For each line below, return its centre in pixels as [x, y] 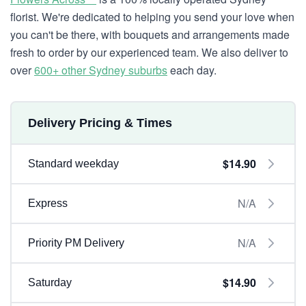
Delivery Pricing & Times [100, 123]
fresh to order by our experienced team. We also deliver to [149, 52]
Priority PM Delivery [76, 243]
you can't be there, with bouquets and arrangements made [150, 34]
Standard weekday [73, 164]
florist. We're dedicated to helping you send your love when [152, 17]
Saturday [50, 282]
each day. [192, 70]
